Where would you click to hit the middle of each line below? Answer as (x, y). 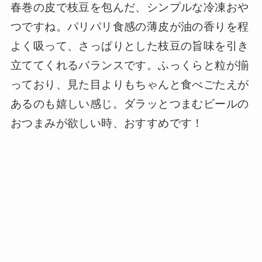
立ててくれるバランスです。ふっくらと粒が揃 (130, 65)
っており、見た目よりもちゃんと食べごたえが (130, 85)
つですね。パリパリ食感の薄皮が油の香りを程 (130, 27)
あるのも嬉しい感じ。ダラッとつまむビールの (130, 104)
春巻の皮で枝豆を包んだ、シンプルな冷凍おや (130, 8)
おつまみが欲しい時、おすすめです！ (107, 123)
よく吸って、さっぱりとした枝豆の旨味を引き (130, 46)
